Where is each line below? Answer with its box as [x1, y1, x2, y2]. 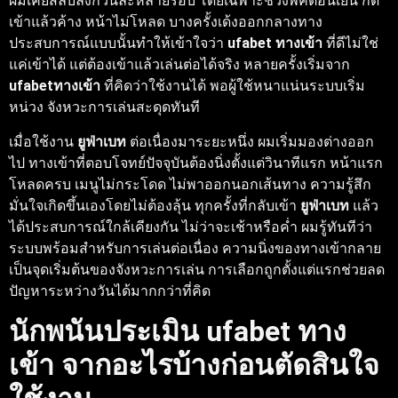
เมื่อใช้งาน [9, 132, 77, 150]
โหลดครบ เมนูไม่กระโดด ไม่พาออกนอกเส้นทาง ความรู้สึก [9, 175, 371, 193]
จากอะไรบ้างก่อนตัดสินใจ [54, 348, 379, 383]
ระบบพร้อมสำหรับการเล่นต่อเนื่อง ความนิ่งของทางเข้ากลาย [9, 239, 381, 257]
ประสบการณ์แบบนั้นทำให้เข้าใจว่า [9, 35, 227, 52]
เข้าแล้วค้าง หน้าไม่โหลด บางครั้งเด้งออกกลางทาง [9, 13, 322, 31]
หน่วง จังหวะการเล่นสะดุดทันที [9, 99, 200, 116]
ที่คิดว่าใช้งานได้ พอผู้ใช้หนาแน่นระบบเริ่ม [100, 77, 365, 95]
